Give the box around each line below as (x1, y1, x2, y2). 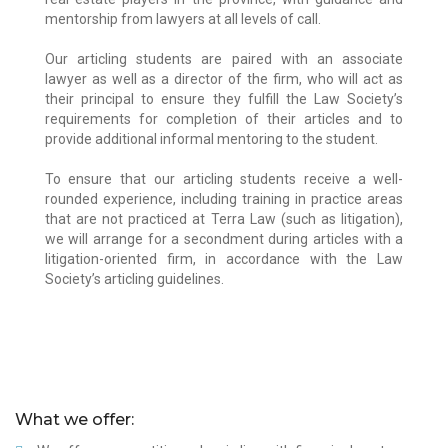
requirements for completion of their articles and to (44, 110, 404, 127)
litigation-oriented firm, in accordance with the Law (44, 250, 404, 267)
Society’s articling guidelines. (44, 270, 224, 287)
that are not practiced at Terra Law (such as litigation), (44, 210, 404, 227)
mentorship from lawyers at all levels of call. (44, 10, 321, 27)
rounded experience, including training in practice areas (44, 190, 404, 207)
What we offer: (15, 410, 134, 430)
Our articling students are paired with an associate (44, 50, 404, 67)
